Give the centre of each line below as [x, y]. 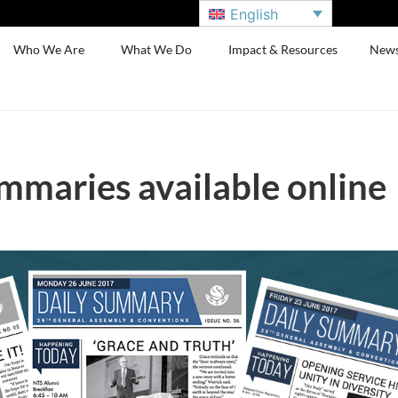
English [255, 14]
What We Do [157, 49]
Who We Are [49, 49]
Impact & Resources [283, 49]
